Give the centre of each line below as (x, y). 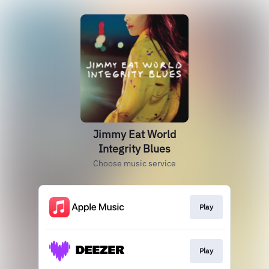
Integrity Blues (134, 149)
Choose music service (134, 163)
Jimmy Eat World (134, 134)
